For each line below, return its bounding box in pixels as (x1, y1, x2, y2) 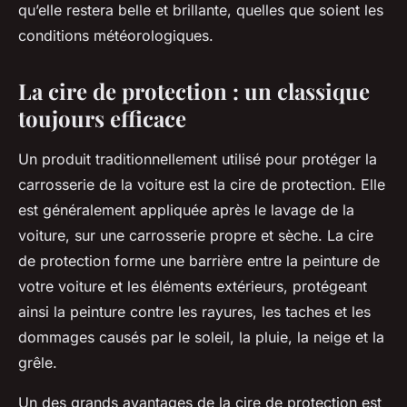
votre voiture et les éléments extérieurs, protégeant (18, 277, 367, 296)
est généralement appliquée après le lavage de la (18, 201, 354, 220)
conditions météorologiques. (18, 26, 213, 45)
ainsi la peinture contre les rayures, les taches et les (18, 303, 371, 322)
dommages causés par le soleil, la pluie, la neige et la (18, 328, 384, 347)
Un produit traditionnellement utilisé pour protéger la (18, 150, 377, 169)
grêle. (18, 353, 57, 372)
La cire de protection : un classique (18, 76, 370, 106)
